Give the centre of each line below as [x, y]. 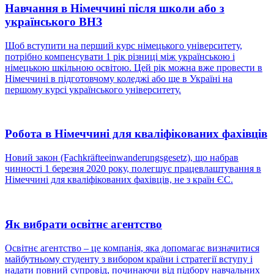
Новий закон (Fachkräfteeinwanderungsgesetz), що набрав [122, 158]
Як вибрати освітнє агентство [83, 224]
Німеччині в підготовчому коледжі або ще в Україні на [119, 78]
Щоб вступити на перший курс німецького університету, [124, 45]
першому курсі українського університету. [93, 89]
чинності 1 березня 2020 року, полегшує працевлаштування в [133, 169]
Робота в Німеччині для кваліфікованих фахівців [136, 134]
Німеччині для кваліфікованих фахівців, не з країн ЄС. [119, 180]
